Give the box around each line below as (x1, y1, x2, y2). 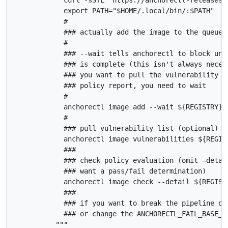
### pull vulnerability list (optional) (15, 124, 218, 133)
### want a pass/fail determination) (15, 167, 206, 176)
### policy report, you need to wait (15, 81, 206, 90)
